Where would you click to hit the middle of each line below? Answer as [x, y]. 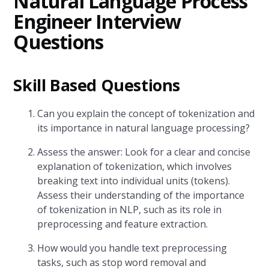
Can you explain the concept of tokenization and [146, 113]
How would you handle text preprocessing [132, 248]
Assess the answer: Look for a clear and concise [144, 152]
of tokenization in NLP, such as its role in [130, 210]
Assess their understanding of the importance [141, 195]
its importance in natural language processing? [144, 128]
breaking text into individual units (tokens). [134, 181]
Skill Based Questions [97, 85]
